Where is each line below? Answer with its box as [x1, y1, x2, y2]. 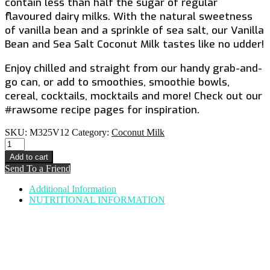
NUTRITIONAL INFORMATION [29, 194, 165, 205]
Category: [72, 127, 111, 137]
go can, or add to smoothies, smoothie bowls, [5, 75, 230, 89]
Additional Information [29, 183, 116, 194]
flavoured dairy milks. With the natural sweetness [5, 9, 253, 24]
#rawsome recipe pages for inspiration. [5, 102, 199, 117]
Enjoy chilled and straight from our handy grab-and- [5, 61, 262, 75]
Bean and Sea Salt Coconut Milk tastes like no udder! [5, 37, 264, 51]
